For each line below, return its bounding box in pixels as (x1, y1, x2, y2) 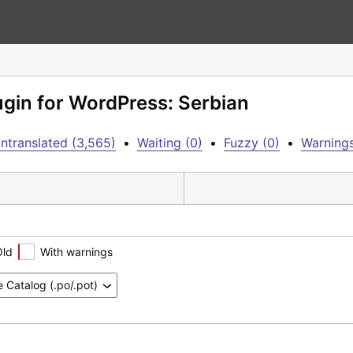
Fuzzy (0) (224, 135, 280, 150)
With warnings (40, 244, 113, 258)
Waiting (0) (137, 135, 203, 150)
